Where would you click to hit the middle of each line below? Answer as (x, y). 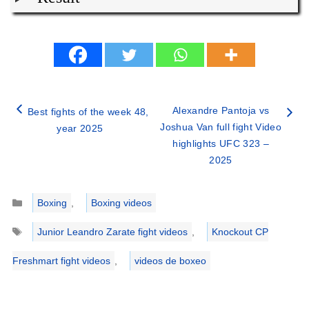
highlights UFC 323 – (221, 144)
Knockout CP (240, 232)
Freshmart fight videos (62, 261)
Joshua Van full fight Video (221, 127)
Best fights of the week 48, (88, 112)
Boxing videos (121, 203)
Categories (46, 195)
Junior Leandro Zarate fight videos (112, 232)
